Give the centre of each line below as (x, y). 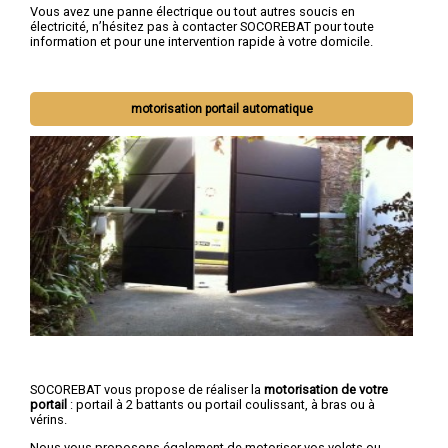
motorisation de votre (326, 389)
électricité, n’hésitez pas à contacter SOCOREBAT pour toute (202, 27)
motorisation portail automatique (221, 109)
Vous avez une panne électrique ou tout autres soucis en (192, 12)
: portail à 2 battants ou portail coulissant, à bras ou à (221, 404)
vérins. (48, 419)
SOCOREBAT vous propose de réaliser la (147, 389)
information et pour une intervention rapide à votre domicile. (201, 42)
